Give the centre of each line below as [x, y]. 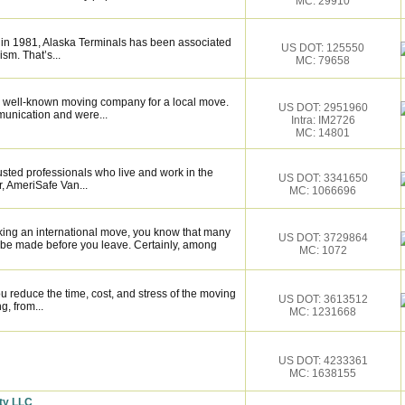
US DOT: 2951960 [323, 108]
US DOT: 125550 [323, 48]
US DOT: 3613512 [323, 299]
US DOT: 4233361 [323, 361]
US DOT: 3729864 [323, 238]
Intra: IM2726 [323, 120]
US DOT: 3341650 [323, 178]
